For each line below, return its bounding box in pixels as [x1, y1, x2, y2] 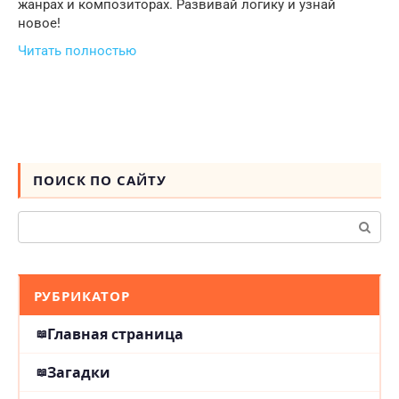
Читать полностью [18, 42, 136, 59]
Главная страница [46, 324, 183, 345]
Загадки [46, 362, 110, 383]
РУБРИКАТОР [33, 287, 130, 305]
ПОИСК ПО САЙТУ [33, 170, 167, 189]
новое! [18, 14, 61, 31]
